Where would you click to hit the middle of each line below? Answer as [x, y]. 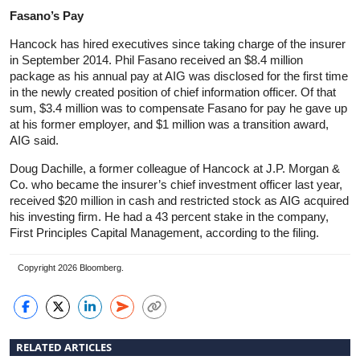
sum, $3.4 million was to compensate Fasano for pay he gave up [178, 108]
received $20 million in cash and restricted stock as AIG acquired [179, 200]
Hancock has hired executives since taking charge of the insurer [178, 43]
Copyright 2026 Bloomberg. [71, 268]
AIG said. [34, 140]
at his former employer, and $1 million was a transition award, [169, 124]
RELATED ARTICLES [64, 347]
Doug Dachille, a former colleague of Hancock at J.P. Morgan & [175, 168]
